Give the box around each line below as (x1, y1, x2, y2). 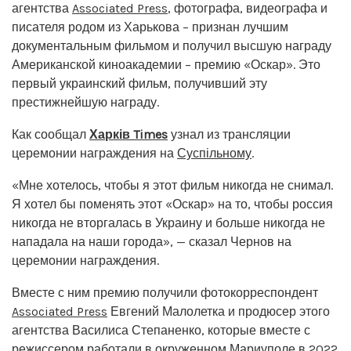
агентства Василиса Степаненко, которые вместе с (12, 322, 310, 338)
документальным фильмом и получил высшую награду (12, 38, 331, 53)
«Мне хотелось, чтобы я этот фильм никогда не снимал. (12, 177, 333, 193)
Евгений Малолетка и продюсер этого (107, 303, 330, 319)
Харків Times (89, 126, 168, 142)
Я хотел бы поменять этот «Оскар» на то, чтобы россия (12, 196, 333, 212)
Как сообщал (12, 126, 89, 142)
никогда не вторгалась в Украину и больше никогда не (12, 215, 325, 230)
